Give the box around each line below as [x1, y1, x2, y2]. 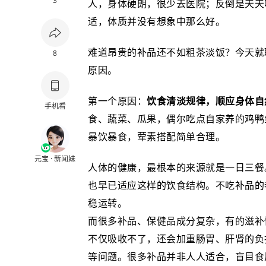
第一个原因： [88, 94, 147, 107]
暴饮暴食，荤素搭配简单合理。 [88, 130, 225, 143]
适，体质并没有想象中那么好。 [88, 15, 225, 28]
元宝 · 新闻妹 [34, 154, 75, 164]
